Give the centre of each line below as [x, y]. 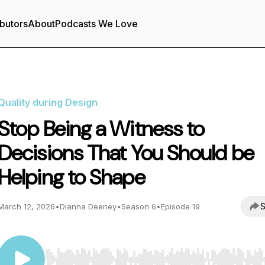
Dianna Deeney [88, 206]
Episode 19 [180, 206]
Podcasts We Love [96, 24]
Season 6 [139, 206]
